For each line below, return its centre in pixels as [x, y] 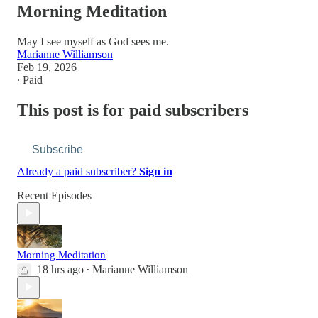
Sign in [156, 171]
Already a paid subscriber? [78, 171]
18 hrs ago [60, 269]
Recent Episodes [54, 195]
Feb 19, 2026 [47, 67]
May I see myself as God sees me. [93, 41]
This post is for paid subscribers [133, 110]
